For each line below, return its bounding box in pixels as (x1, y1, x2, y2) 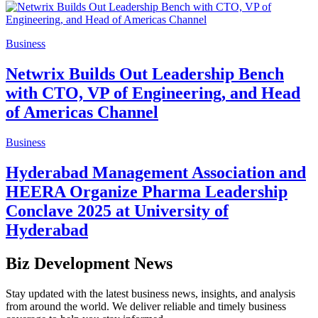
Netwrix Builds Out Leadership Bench (6, 65, 284, 84)
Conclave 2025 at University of (6, 202, 229, 221)
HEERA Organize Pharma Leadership (6, 182, 287, 202)
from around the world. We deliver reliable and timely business (6, 300, 286, 312)
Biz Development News (6, 253, 172, 273)
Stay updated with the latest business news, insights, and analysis (6, 287, 295, 300)
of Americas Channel (6, 103, 158, 122)
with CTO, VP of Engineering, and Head (6, 84, 300, 103)
